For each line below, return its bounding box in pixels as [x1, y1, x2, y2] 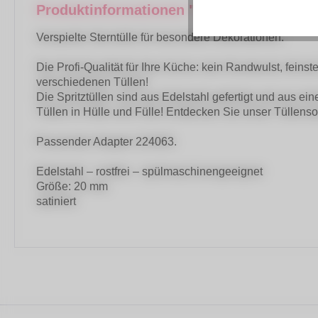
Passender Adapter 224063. [36, 135, 180, 148]
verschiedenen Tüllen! [36, 75, 148, 88]
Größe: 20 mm [36, 180, 108, 192]
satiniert [36, 194, 76, 207]
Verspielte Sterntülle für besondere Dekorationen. [36, 31, 284, 43]
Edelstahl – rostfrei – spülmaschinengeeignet [36, 165, 263, 177]
